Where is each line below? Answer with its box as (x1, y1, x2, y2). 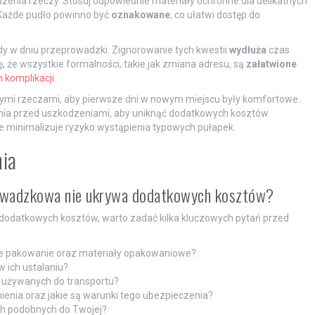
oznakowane (110, 8, 170, 20)
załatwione (245, 58, 297, 70)
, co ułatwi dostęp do (169, 8, 260, 20)
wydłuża (229, 44, 266, 56)
